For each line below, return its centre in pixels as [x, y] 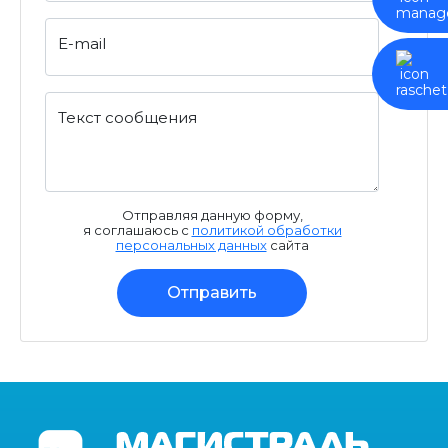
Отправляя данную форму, [212, 215]
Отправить [212, 293]
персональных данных [191, 245]
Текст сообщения [127, 118]
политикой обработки [266, 230]
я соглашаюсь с [137, 230]
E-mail [82, 44]
